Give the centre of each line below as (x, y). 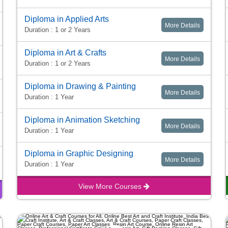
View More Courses (111, 187)
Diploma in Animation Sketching (82, 120)
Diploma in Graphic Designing (79, 154)
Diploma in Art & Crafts (65, 53)
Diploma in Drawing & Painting (80, 87)
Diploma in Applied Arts (67, 19)
